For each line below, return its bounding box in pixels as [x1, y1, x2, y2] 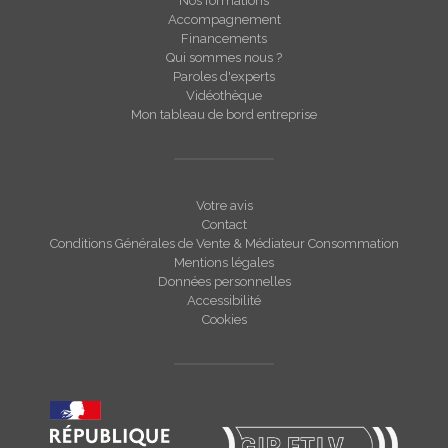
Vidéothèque [186, 88, 262, 103]
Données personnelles [157, 274, 291, 289]
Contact [201, 217, 247, 232]
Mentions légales [174, 255, 274, 270]
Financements [181, 31, 267, 46]
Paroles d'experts [173, 69, 275, 84]
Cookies [201, 312, 247, 327]
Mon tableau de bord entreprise [131, 107, 317, 122]
